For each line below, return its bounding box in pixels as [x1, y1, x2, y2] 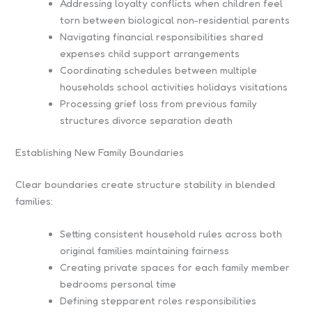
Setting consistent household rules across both [60, 228, 283, 240]
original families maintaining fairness [60, 244, 230, 257]
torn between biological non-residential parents [60, 14, 290, 26]
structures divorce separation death [60, 114, 233, 127]
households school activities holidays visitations [60, 81, 288, 93]
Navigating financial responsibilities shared [60, 31, 264, 43]
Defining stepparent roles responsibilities [60, 295, 257, 307]
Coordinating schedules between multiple [60, 64, 258, 77]
